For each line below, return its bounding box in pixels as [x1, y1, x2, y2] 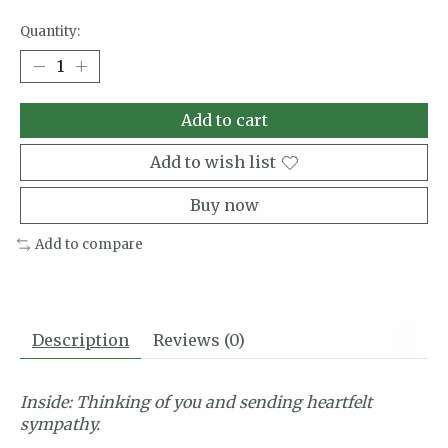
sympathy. [20, 413, 100, 434]
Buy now [189, 195, 259, 216]
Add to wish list [150, 152, 276, 173]
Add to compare [34, 236, 143, 254]
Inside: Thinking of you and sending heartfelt [20, 391, 372, 412]
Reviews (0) [153, 329, 245, 350]
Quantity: [20, 23, 80, 41]
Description [32, 329, 129, 350]
